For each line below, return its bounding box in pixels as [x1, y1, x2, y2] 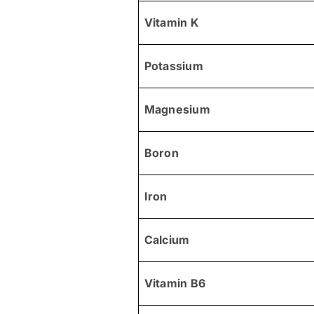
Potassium [144, 58, 203, 73]
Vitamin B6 [144, 275, 206, 290]
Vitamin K [144, 15, 199, 29]
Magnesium [144, 102, 210, 116]
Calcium [144, 232, 190, 247]
